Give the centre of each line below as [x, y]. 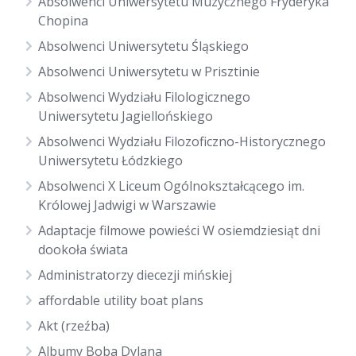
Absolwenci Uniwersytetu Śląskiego [143, 46]
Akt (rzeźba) [74, 326]
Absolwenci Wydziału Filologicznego [144, 97]
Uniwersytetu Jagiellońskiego [126, 116]
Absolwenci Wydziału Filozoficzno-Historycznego [182, 141]
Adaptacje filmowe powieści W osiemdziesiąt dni [179, 230]
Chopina [63, 21]
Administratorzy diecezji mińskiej [135, 275]
